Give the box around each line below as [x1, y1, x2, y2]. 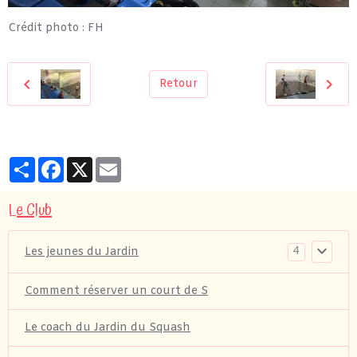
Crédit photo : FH [8, 21, 104, 36]
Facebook [64, 155, 116, 171]
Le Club [8, 198, 52, 223]
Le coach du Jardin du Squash [25, 320, 190, 335]
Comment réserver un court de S [25, 284, 208, 299]
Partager [35, 155, 83, 171]
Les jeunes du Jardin [25, 244, 139, 260]
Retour [159, 76, 198, 92]
